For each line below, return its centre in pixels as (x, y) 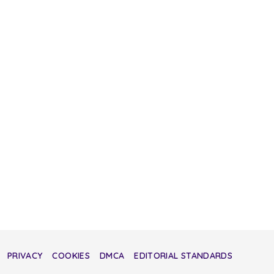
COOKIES (71, 256)
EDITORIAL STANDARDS (183, 256)
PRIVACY (25, 256)
